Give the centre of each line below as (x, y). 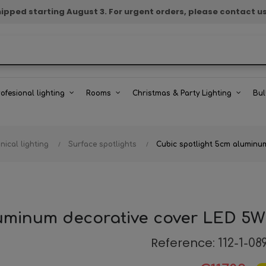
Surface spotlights (102, 144)
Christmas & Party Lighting (182, 93)
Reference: (183, 243)
